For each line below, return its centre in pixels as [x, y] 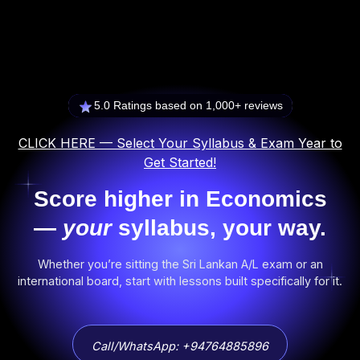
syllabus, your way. [219, 228]
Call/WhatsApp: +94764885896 [180, 346]
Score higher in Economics [180, 199]
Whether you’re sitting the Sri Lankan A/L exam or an [180, 264]
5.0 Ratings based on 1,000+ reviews [188, 105]
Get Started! [180, 162]
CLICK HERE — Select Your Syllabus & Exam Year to [180, 143]
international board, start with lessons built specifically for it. [180, 281]
